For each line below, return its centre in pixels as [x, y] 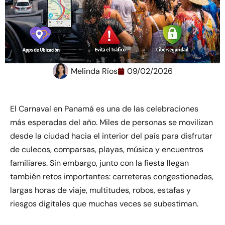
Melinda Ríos [94, 71]
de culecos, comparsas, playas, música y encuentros [107, 150]
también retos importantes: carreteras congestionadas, [112, 177]
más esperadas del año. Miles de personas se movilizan [111, 123]
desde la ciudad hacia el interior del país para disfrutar [111, 136]
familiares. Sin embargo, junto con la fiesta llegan [99, 163]
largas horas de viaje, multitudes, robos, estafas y [100, 190]
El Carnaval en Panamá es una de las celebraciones [104, 109]
